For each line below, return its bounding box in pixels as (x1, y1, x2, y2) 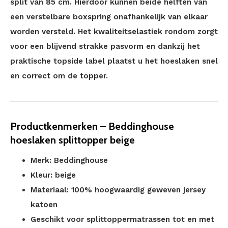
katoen (31, 200, 58, 209)
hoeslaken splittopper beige (10, 134, 135, 146)
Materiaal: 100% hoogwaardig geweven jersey (31, 185, 206, 194)
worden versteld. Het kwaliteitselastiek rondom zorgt (10, 27, 218, 36)
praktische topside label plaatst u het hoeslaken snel (10, 56, 218, 66)
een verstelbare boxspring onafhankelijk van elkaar (10, 12, 208, 21)
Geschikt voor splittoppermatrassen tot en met (31, 215, 214, 224)
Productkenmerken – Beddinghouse (10, 120, 174, 132)
